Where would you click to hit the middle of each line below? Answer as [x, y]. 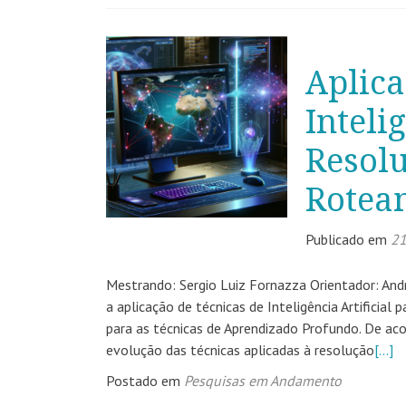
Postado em [145, 381]
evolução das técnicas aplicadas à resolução [240, 350]
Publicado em [348, 239]
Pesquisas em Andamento [263, 381]
